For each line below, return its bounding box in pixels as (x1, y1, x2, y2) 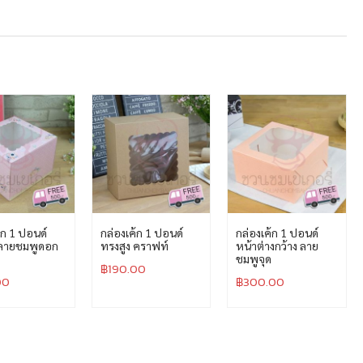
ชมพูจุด (236, 250, 272, 266)
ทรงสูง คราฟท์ (100, 237, 169, 253)
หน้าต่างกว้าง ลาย (236, 237, 319, 253)
